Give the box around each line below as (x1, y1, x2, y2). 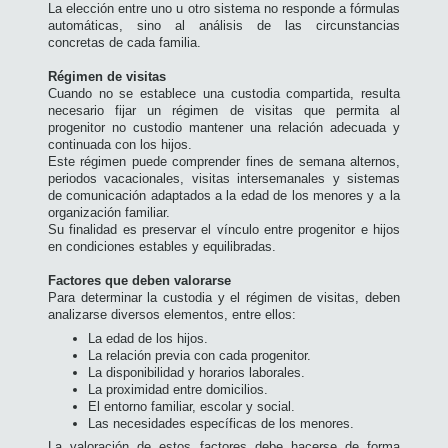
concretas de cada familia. (48, 35, 201, 51)
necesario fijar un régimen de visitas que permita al (48, 103, 400, 119)
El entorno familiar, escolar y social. (88, 398, 295, 414)
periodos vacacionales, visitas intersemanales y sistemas (48, 171, 400, 187)
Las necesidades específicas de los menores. (88, 415, 354, 431)
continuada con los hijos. (48, 137, 192, 153)
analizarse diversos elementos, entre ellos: (48, 307, 296, 323)
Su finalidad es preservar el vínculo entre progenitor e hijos (48, 222, 400, 238)
